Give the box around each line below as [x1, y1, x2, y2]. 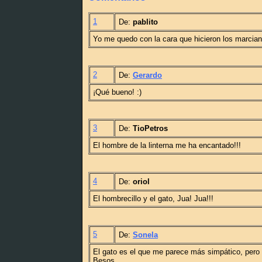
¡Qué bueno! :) [93, 88, 142, 97]
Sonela [133, 230, 158, 240]
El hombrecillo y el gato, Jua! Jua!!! [93, 194, 213, 204]
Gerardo [133, 71, 162, 80]
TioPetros [133, 124, 168, 133]
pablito [133, 18, 158, 27]
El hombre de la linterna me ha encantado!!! [93, 141, 241, 150]
